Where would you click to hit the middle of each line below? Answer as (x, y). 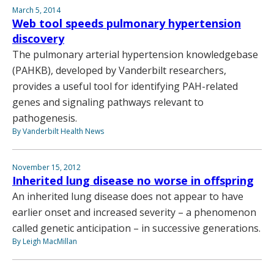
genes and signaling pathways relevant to (108, 102)
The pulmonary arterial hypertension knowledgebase (135, 55)
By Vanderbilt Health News (58, 131)
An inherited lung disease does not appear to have (128, 197)
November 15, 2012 (46, 168)
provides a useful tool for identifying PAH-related (125, 87)
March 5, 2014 (36, 10)
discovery (38, 39)
